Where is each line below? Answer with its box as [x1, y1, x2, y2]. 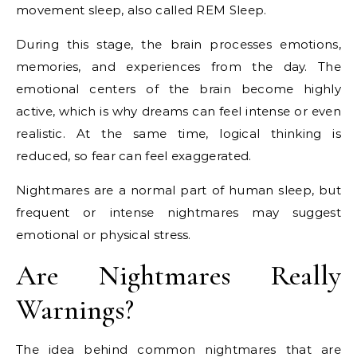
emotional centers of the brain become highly [16, 81, 341, 96]
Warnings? [16, 292, 134, 327]
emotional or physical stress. [16, 227, 191, 242]
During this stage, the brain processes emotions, [16, 37, 341, 52]
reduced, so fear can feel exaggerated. [16, 148, 252, 163]
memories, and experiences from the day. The [16, 59, 341, 74]
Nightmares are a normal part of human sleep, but [16, 182, 341, 198]
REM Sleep [196, 2, 265, 18]
